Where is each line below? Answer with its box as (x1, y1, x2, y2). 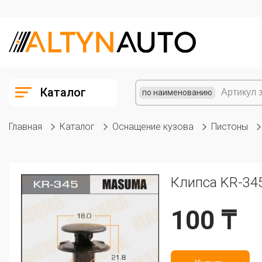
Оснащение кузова (112, 120, 194, 132)
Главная (9, 120, 42, 132)
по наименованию (142, 87, 212, 97)
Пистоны (211, 120, 248, 132)
